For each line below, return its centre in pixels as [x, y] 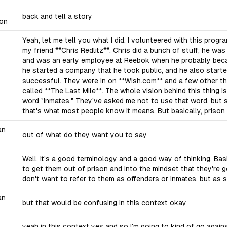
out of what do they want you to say [85, 135]
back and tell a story [57, 16]
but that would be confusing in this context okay [104, 203]
